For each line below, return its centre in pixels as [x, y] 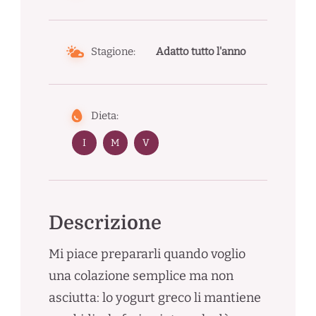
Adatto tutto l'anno [201, 51]
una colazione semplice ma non [141, 275]
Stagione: [113, 51]
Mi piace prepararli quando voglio [147, 254]
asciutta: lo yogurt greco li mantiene [154, 297]
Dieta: [104, 115]
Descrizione [105, 223]
